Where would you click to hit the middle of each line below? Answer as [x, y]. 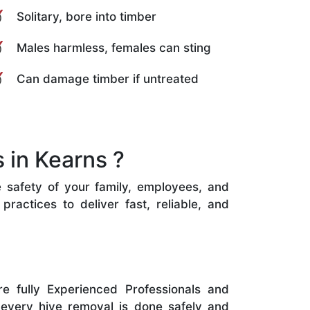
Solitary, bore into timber [86, 16]
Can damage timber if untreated [108, 79]
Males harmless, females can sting [114, 47]
